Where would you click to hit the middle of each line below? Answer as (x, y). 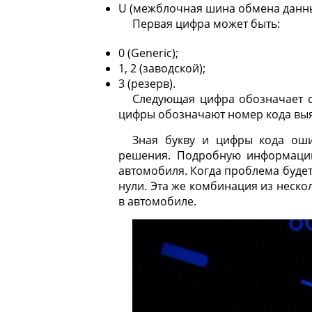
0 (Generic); (148, 53)
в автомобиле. (157, 201)
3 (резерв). (147, 84)
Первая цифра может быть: (206, 24)
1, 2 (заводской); (162, 68)
